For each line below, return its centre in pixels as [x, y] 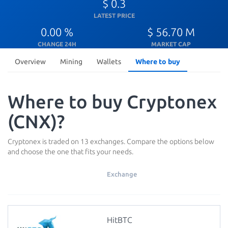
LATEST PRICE [114, 16]
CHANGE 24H [57, 44]
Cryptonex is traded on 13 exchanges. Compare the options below [111, 141]
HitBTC [120, 220]
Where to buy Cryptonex [112, 102]
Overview [30, 62]
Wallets [109, 62]
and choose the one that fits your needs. [70, 152]
